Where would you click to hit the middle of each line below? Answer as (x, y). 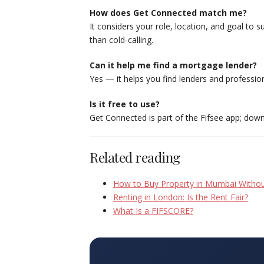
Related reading (135, 157)
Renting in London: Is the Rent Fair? (181, 197)
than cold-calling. (121, 40)
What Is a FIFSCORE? (153, 211)
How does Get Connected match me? (168, 13)
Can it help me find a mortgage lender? (173, 65)
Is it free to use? (125, 104)
